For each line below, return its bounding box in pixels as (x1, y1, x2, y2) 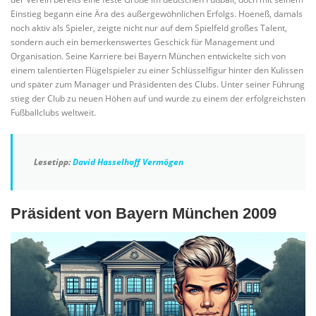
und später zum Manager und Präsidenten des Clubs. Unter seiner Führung (11, 78, 305, 90)
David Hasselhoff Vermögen (73, 155, 183, 168)
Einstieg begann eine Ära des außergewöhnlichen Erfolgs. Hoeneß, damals (11, 7, 303, 20)
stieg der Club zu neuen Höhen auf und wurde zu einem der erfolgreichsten (11, 92, 305, 104)
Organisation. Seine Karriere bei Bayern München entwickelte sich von (11, 49, 286, 62)
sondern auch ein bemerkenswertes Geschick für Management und (11, 35, 274, 48)
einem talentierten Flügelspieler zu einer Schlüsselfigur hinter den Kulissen (11, 63, 303, 76)
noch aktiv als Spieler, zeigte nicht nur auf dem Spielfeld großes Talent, (11, 21, 287, 34)
